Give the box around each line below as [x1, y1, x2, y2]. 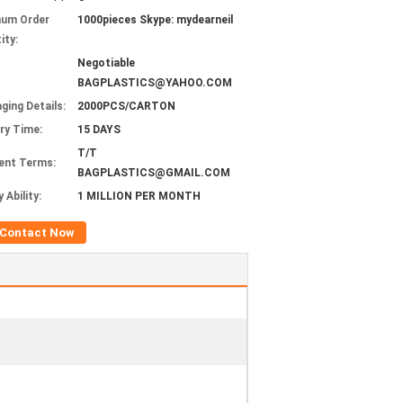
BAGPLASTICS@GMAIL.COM [77, 166, 230, 179]
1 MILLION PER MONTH [77, 190, 201, 202]
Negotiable [77, 57, 135, 69]
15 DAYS [77, 123, 121, 136]
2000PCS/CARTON [77, 100, 175, 112]
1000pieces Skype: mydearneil [77, 13, 233, 26]
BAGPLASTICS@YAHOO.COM [77, 76, 232, 89]
